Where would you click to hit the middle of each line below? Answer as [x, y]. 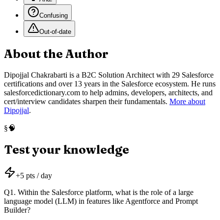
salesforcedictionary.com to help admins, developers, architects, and [108, 93]
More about [187, 102]
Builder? [17, 210]
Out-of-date [55, 32]
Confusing [54, 16]
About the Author [56, 54]
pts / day [39, 175]
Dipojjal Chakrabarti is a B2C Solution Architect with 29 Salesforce [109, 75]
